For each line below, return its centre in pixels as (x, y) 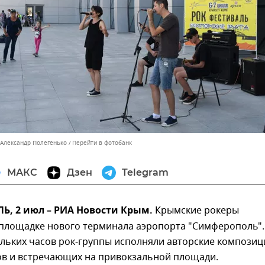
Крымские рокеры (196, 211)
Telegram (145, 172)
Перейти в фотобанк (102, 143)
